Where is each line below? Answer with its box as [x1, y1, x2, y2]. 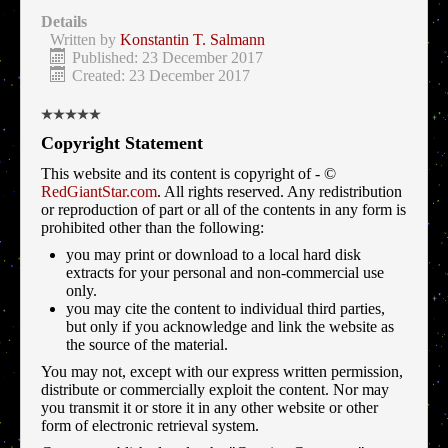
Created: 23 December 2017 [72, 67, 250, 85]
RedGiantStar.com [41, 183, 157, 201]
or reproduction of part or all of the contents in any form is [41, 201, 406, 219]
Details [41, 13, 87, 31]
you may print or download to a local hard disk [66, 246, 361, 264]
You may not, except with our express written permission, [41, 363, 403, 381]
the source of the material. [66, 336, 228, 354]
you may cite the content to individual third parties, [66, 300, 385, 318]
